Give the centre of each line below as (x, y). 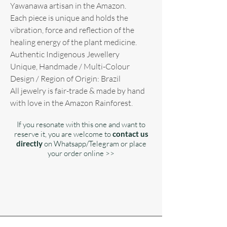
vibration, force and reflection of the (72, 30)
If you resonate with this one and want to (81, 124)
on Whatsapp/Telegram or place (94, 143)
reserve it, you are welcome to (63, 134)
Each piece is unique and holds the (69, 17)
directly (29, 143)
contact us (130, 134)
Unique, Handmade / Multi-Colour (70, 66)
